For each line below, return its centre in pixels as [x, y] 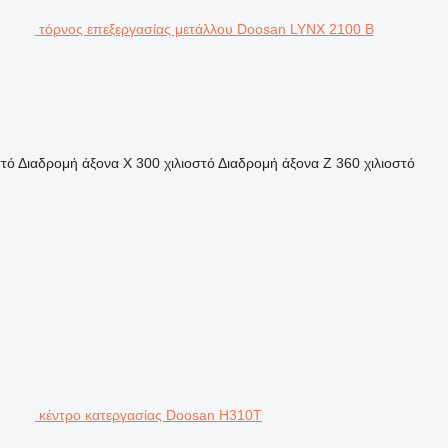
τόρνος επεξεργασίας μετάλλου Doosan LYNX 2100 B [206, 28]
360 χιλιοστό [375, 162]
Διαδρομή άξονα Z [274, 162]
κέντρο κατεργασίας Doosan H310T [150, 414]
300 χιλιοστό [175, 162]
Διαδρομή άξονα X [74, 162]
